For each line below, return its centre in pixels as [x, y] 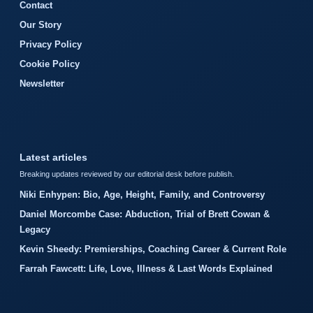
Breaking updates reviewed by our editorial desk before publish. [127, 174]
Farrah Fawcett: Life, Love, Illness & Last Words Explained [146, 268]
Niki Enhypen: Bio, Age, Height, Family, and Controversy [142, 194]
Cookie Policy [50, 64]
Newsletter [42, 83]
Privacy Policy [51, 44]
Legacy [35, 229]
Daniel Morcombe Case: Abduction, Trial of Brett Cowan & [145, 214]
